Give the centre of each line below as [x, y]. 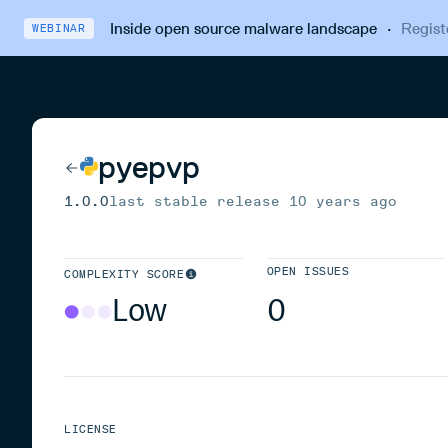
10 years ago [343, 201]
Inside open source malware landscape [243, 28]
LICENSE [90, 429]
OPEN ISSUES [308, 271]
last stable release [199, 201]
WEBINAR [59, 28]
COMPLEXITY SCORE [124, 274]
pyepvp [149, 167]
